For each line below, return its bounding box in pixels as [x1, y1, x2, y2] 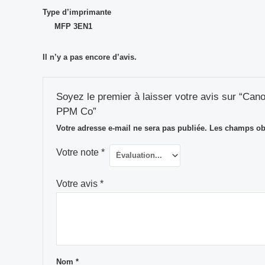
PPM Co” [56, 105, 96, 118]
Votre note [56, 147, 101, 157]
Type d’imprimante [43, 7, 111, 17]
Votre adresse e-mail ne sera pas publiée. [56, 123, 207, 132]
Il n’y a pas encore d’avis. [43, 53, 137, 62]
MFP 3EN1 [54, 21, 92, 31]
